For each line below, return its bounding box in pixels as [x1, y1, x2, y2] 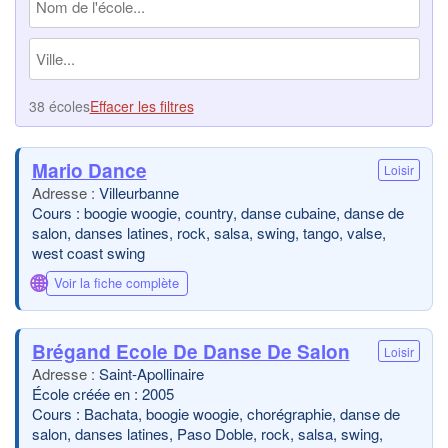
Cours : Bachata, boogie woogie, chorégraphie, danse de [31, 403, 400, 424]
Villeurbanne [98, 181, 179, 203]
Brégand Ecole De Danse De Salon [31, 338, 350, 365]
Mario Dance [31, 156, 147, 184]
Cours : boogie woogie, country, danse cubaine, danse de [31, 201, 404, 223]
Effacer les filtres [89, 95, 194, 116]
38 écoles [28, 95, 90, 116]
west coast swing [31, 241, 145, 263]
